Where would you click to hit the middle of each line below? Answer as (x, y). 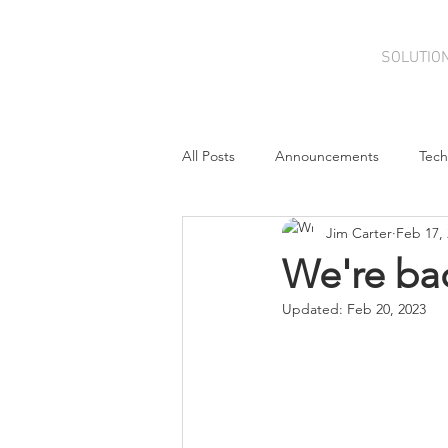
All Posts (208, 155)
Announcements (327, 155)
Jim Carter (359, 232)
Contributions (343, 235)
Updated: (314, 309)
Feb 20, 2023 (386, 309)
